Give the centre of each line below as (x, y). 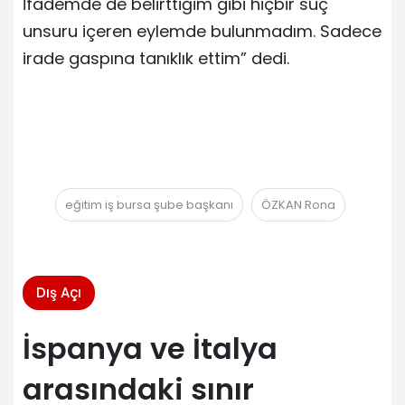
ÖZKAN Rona (298, 204)
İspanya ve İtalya (150, 348)
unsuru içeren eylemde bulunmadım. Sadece (202, 31)
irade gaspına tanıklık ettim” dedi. (156, 58)
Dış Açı (59, 292)
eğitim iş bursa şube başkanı (149, 204)
